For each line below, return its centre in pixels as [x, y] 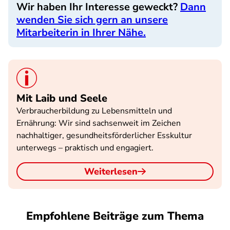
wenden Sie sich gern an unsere [92, 20]
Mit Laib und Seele [62, 98]
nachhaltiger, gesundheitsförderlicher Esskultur [104, 136]
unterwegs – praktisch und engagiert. [85, 148]
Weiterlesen [111, 171]
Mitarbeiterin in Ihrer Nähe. [81, 33]
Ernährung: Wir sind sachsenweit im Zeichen [99, 123]
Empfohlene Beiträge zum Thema [115, 216]
